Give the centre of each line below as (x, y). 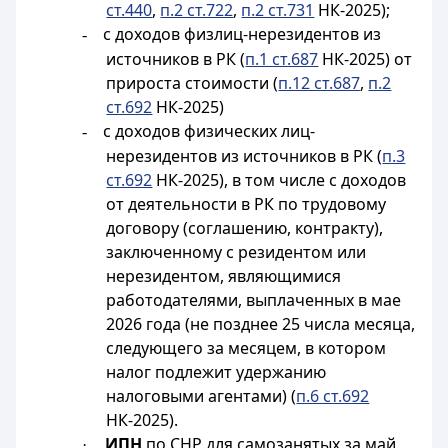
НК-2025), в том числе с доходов (279, 180)
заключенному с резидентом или (236, 252)
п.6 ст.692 (333, 396)
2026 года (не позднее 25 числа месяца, (261, 324)
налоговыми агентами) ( (201, 396)
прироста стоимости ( (192, 83)
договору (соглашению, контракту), (245, 228)
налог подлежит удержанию (216, 372)
